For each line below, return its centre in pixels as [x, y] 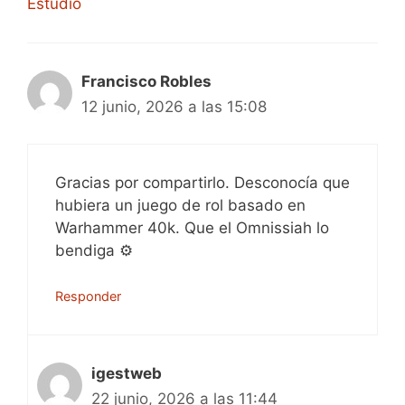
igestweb [127, 373]
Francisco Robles [146, 81]
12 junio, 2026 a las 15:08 [174, 107]
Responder [88, 296]
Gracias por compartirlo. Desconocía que [202, 182]
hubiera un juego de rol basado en [180, 205]
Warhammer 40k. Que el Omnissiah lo [192, 227]
